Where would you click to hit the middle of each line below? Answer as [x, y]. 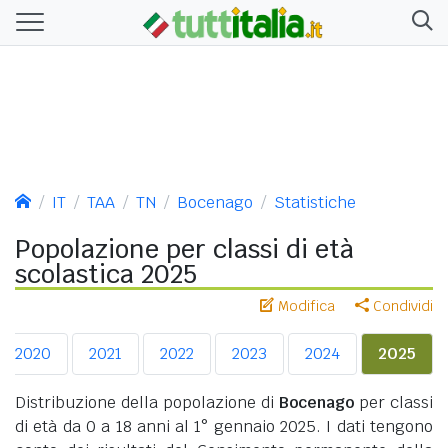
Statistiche [315, 202]
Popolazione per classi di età [184, 248]
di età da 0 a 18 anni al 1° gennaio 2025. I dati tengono [224, 426]
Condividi [401, 305]
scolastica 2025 [106, 273]
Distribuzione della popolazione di [147, 402]
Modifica [304, 305]
